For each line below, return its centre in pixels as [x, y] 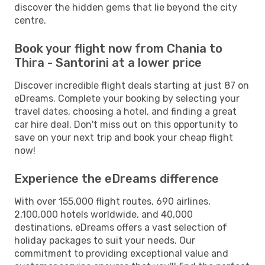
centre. [30, 20]
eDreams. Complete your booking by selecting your [127, 98]
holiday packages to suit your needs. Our [105, 240]
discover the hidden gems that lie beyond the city [126, 7]
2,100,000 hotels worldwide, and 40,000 [104, 214]
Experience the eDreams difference [117, 178]
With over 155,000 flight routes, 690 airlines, [112, 201]
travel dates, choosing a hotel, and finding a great [125, 111]
